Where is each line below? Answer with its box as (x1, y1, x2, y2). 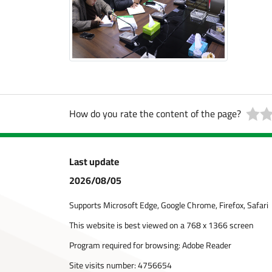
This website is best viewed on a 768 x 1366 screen (69, 217, 254, 233)
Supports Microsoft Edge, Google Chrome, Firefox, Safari (69, 197, 268, 213)
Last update (69, 152, 119, 171)
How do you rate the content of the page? (69, 104, 241, 123)
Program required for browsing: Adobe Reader (69, 237, 231, 253)
